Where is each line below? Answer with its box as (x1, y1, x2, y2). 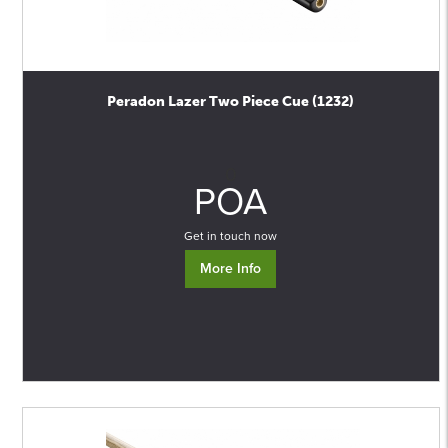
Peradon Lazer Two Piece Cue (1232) (107, 93, 355, 110)
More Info (200, 260, 262, 277)
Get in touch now (184, 229, 278, 243)
